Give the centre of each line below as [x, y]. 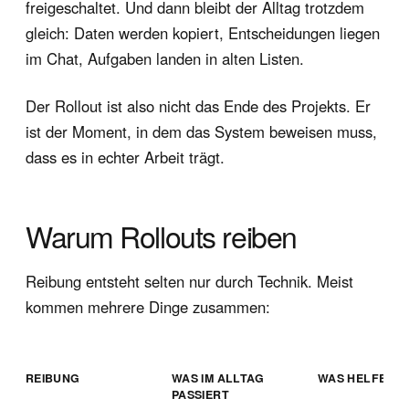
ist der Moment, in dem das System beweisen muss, [201, 131]
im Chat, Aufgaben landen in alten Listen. [165, 58]
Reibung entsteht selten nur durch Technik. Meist [189, 281]
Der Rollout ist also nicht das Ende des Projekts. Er [198, 105]
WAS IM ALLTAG [218, 378]
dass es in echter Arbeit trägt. [125, 157]
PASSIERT [200, 394]
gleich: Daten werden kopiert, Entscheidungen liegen [203, 32]
